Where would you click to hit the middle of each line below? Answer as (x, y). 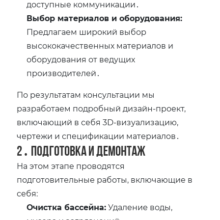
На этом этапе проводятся (71, 166)
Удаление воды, (139, 207)
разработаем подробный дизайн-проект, (101, 109)
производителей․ (64, 73)
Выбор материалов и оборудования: (105, 18)
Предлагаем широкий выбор (87, 32)
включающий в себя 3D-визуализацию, (98, 122)
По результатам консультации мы (86, 95)
